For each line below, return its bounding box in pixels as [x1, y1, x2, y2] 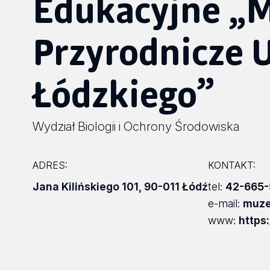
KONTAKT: [207, 159, 256, 171]
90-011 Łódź [143, 180, 208, 193]
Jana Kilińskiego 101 [32, 180, 139, 193]
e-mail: [207, 196, 243, 210]
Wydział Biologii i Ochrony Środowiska [32, 118, 240, 134]
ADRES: [32, 159, 67, 171]
